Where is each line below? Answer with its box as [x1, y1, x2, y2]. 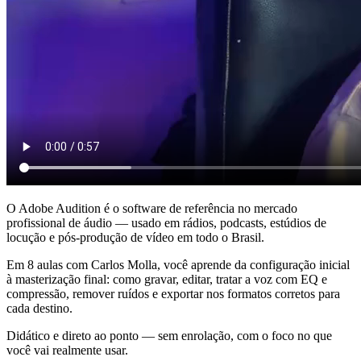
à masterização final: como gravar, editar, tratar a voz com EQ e [6, 272, 327, 286]
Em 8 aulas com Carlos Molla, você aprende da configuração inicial [6, 257, 350, 272]
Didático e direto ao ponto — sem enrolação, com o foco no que [6, 328, 332, 342]
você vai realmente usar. [6, 342, 128, 357]
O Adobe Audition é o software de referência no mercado [6, 201, 297, 215]
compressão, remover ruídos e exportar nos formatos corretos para [6, 286, 340, 301]
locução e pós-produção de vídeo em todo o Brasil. [6, 230, 264, 244]
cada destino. [6, 301, 73, 315]
